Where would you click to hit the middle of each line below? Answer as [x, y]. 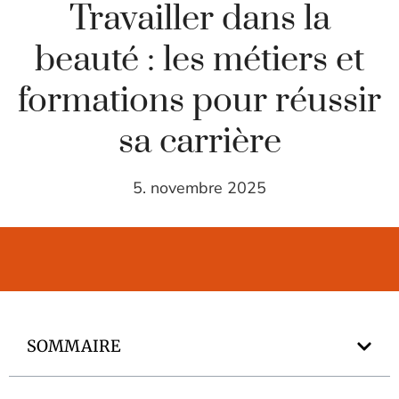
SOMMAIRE [73, 346]
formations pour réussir [199, 102]
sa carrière [199, 142]
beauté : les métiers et [199, 61]
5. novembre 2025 [199, 188]
